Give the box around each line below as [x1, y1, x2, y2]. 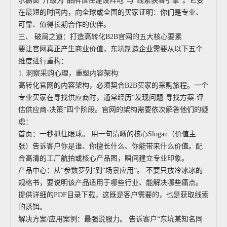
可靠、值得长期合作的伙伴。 [18, 21, 110, 28]
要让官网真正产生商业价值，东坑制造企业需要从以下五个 [18, 45, 203, 53]
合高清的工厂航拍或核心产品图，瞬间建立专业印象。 [18, 155, 188, 162]
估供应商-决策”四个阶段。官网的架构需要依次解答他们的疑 [18, 106, 208, 113]
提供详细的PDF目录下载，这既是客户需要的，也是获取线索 [18, 191, 209, 199]
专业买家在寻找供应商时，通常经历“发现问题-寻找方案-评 [18, 94, 204, 101]
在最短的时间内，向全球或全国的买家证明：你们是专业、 [18, 9, 203, 16]
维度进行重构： [18, 57, 68, 65]
